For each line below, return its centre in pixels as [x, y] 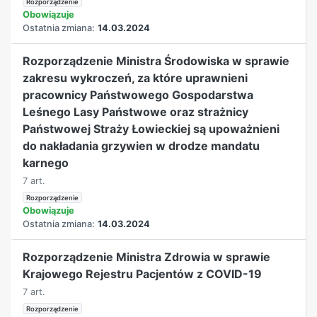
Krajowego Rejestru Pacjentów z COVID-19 [143, 273]
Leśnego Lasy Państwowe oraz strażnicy [136, 111]
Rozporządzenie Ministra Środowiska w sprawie [156, 60]
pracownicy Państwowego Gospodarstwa [138, 94]
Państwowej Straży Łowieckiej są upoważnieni [151, 128]
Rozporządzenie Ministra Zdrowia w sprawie [147, 257]
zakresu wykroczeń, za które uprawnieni [136, 77]
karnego [46, 162]
